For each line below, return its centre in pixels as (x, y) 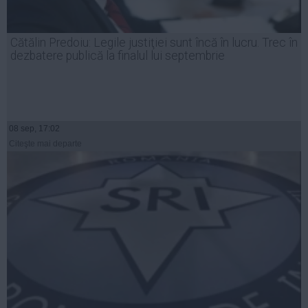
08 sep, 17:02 (34, 128)
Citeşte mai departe (45, 143)
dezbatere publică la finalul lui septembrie (118, 55)
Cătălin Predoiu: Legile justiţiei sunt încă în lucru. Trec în (154, 42)
